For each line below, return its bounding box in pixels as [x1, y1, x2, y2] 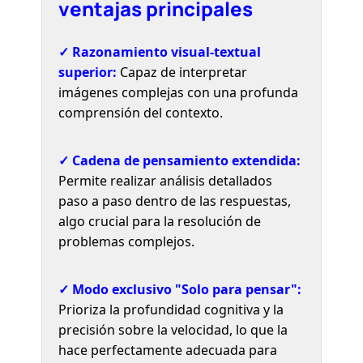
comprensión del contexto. [58, 103, 224, 122]
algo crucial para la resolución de [58, 211, 262, 230]
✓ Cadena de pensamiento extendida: [58, 151, 301, 169]
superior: [58, 62, 117, 81]
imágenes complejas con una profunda [58, 83, 299, 101]
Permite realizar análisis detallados [58, 171, 273, 190]
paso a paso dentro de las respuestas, [58, 191, 292, 210]
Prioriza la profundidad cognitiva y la [58, 300, 284, 318]
